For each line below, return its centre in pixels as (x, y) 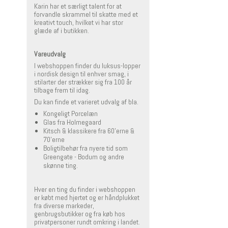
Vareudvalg (50, 54)
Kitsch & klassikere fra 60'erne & (89, 131)
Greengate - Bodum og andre (83, 157)
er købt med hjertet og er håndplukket (87, 198)
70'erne (54, 140)
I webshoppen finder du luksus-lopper (87, 66)
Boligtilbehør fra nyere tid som (85, 148)
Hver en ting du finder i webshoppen (85, 190)
